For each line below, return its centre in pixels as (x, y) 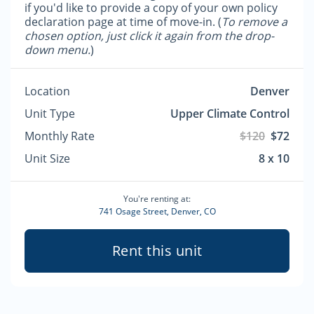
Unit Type (50, 114)
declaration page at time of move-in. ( (123, 22)
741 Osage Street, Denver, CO (157, 211)
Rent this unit (157, 251)
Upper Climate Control (230, 114)
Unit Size (47, 158)
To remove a (254, 22)
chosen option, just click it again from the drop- (149, 36)
